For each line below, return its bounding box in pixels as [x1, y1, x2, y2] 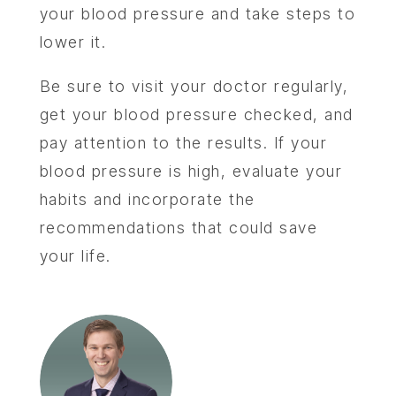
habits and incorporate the [39, 190, 255, 209]
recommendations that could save [39, 218, 318, 238]
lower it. [39, 33, 107, 52]
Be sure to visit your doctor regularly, [39, 77, 349, 96]
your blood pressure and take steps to [39, 4, 356, 24]
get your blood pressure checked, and [39, 105, 354, 125]
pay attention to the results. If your [39, 133, 328, 153]
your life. [39, 247, 111, 266]
